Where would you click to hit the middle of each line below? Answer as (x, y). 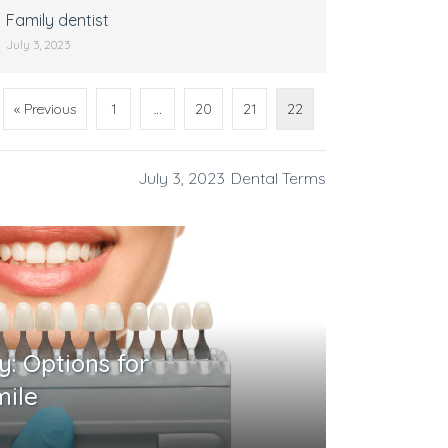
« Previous (45, 109)
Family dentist (57, 20)
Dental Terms (278, 178)
